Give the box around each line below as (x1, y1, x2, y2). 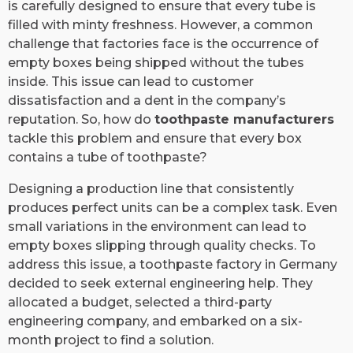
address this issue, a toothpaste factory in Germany (8, 256, 337, 272)
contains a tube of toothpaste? (8, 149, 207, 165)
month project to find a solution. (8, 332, 214, 347)
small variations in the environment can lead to (8, 218, 307, 234)
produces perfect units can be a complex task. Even (8, 199, 337, 215)
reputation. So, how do (8, 111, 154, 127)
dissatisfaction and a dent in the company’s (8, 92, 286, 108)
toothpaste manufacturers (154, 111, 334, 127)
